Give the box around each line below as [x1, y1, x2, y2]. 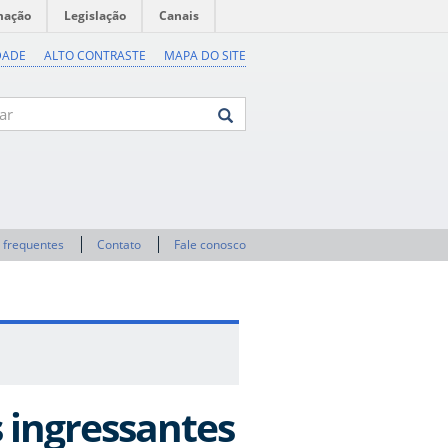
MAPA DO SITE [164, 47, 246, 64]
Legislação [64, 7, 126, 24]
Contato [97, 236, 141, 253]
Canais [159, 7, 199, 24]
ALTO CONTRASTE [44, 47, 146, 64]
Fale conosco [174, 236, 246, 253]
